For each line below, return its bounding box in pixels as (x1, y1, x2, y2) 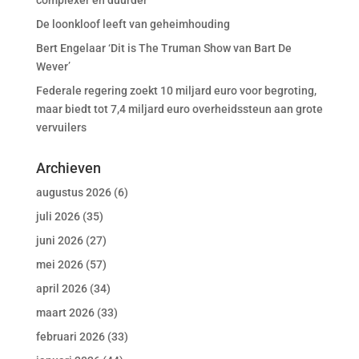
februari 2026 (35, 330, 105, 343)
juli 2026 (35, 210, 80, 223)
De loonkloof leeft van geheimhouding (35, 18, 230, 30)
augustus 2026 (35, 186, 111, 199)
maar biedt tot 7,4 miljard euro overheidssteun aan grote (35, 103, 323, 115)
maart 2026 (35, 306, 95, 319)
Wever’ (35, 60, 71, 73)
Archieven (35, 159, 101, 176)
